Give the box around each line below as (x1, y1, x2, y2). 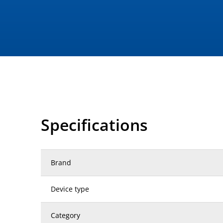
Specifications (41, 114, 148, 135)
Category (51, 211, 80, 220)
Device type (51, 184, 89, 194)
